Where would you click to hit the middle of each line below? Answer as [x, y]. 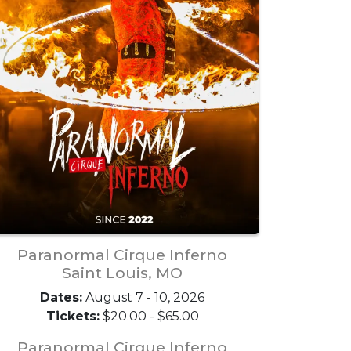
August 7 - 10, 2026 [143, 297]
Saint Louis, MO [122, 273]
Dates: [61, 297]
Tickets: [72, 316]
